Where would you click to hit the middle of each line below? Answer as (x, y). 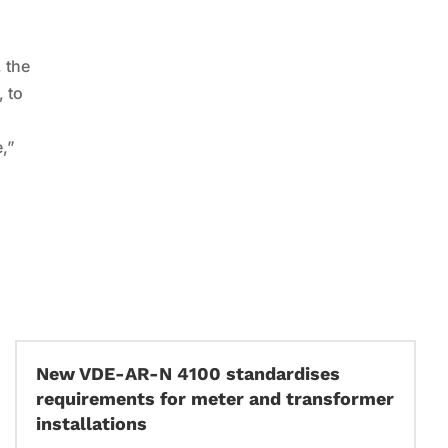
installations (91, 423)
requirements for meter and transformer (214, 398)
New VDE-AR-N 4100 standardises (187, 373)
